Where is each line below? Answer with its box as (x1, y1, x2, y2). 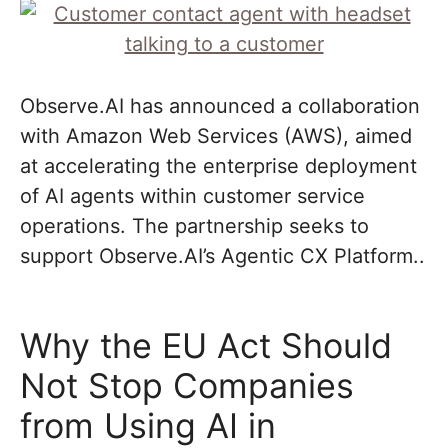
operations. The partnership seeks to (20, 214, 369, 238)
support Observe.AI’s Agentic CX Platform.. (20, 244, 425, 268)
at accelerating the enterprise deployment (20, 154, 417, 178)
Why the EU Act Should (20, 325, 392, 366)
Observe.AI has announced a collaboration (20, 94, 420, 118)
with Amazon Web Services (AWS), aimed (20, 124, 412, 148)
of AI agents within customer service (20, 184, 365, 208)
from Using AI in (20, 405, 276, 446)
